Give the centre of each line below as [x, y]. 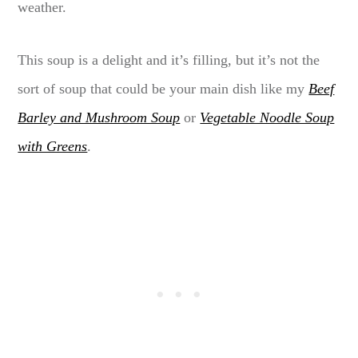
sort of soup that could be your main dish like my [163, 88]
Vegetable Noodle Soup [267, 117]
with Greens [53, 146]
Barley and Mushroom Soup [99, 117]
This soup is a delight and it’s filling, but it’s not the [169, 60]
